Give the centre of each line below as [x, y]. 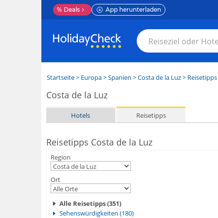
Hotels [81, 115]
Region [60, 157]
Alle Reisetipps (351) [90, 203]
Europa [91, 77]
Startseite [60, 77]
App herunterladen [133, 9]
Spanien [119, 77]
